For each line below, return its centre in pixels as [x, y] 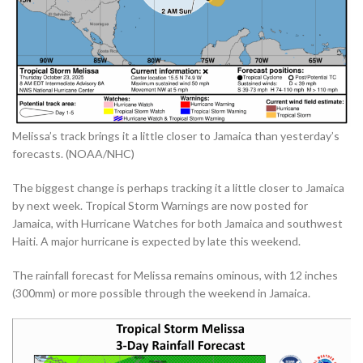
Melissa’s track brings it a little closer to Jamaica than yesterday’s [176, 136]
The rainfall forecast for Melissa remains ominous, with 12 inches [175, 275]
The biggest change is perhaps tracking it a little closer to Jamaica [178, 188]
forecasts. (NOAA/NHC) [73, 154]
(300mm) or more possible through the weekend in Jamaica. [161, 293]
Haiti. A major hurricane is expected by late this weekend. [156, 241]
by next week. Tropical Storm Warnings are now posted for [160, 205]
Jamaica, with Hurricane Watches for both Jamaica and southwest [177, 223]
